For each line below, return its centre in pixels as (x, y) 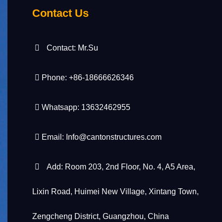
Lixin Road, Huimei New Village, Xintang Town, (115, 192)
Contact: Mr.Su (70, 48)
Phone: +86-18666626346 (87, 78)
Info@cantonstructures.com (114, 137)
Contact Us (60, 13)
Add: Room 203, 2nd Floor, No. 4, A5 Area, (119, 167)
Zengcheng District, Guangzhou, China (101, 216)
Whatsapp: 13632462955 (85, 107)
